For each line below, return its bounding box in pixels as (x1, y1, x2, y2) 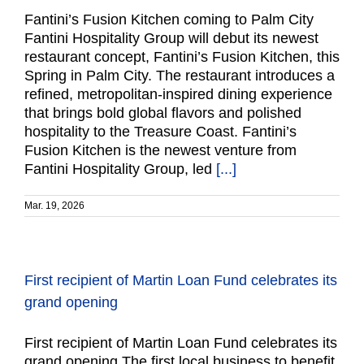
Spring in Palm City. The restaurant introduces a (24, 67, 335, 84)
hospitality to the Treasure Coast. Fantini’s (24, 123, 297, 140)
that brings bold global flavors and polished (24, 105, 301, 121)
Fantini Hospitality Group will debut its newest (24, 30, 318, 46)
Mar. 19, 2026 (24, 200, 84, 211)
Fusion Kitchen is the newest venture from (24, 142, 297, 158)
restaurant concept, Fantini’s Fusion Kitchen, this (24, 49, 340, 65)
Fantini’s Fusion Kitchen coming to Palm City (24, 11, 314, 28)
